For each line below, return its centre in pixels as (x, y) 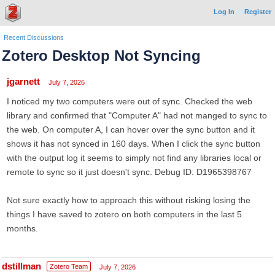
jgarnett (23, 81)
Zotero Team (69, 266)
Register (258, 12)
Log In (224, 12)
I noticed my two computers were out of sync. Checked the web (130, 101)
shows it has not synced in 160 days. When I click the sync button (134, 144)
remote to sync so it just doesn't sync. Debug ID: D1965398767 (129, 172)
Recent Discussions (34, 37)
